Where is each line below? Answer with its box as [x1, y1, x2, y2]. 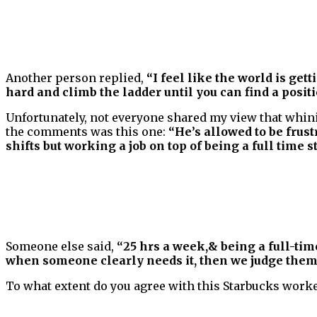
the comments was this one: [6, 125, 168, 139]
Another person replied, [6, 71, 146, 86]
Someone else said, [6, 239, 117, 254]
